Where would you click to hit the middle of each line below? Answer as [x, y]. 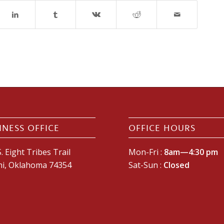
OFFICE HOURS [162, 127]
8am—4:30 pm [191, 152]
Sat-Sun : [146, 165]
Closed [177, 165]
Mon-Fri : [146, 152]
